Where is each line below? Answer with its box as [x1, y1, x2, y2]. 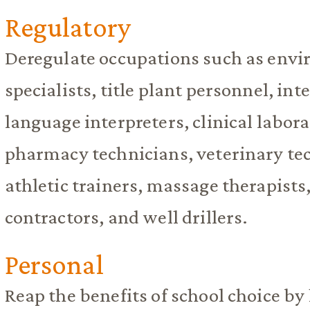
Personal [4, 248, 104, 281]
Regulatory [4, 11, 131, 44]
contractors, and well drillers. [4, 206, 248, 228]
